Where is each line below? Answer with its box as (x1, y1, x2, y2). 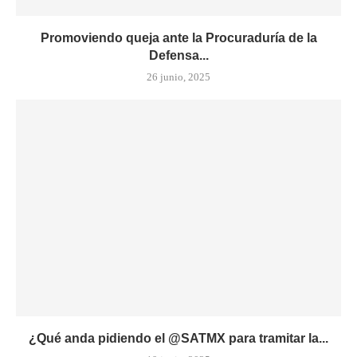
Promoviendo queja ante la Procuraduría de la (40, 30, 317, 45)
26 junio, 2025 (147, 70, 210, 83)
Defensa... (148, 48, 209, 62)
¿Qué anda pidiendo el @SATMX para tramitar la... (29, 331, 328, 345)
